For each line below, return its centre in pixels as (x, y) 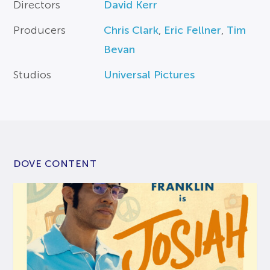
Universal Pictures (149, 75)
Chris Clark (131, 30)
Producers (40, 30)
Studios (33, 75)
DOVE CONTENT (55, 164)
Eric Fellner (193, 30)
